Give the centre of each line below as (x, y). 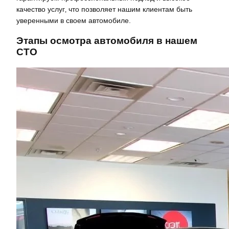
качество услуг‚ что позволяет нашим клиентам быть (104, 9)
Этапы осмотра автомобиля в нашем (107, 41)
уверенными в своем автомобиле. (74, 20)
